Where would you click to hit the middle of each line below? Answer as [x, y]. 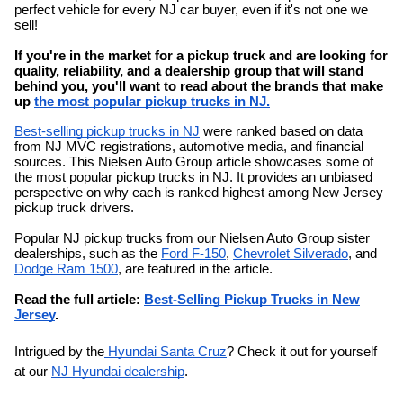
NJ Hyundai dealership [118, 372]
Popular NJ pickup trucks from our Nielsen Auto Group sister [192, 238]
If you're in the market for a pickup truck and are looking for [201, 56]
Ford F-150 [193, 254]
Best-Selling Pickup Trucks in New [252, 300]
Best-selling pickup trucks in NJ [107, 131]
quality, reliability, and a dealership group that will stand [189, 71]
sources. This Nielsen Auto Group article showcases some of [194, 162]
